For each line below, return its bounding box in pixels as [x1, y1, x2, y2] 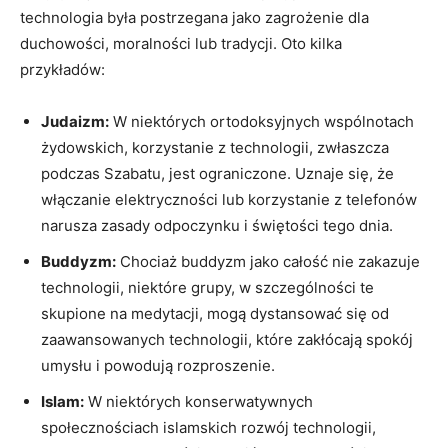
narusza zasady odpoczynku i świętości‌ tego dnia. [41, 215, 393, 235]
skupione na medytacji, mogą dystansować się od [41, 303, 389, 323]
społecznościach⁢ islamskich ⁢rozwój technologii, [41, 417, 376, 437]
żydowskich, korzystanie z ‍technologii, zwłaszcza [41, 137, 389, 157]
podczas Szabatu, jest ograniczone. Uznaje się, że [41, 163, 394, 183]
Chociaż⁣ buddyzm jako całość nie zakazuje [116, 251, 420, 271]
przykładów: [20, 59, 105, 79]
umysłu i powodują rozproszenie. [41, 355, 275, 375]
